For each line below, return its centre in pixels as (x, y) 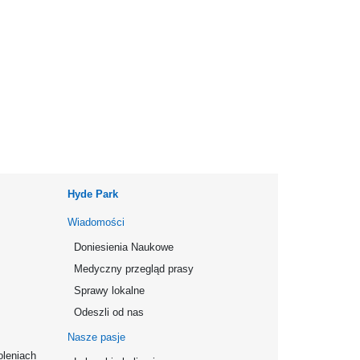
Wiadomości (96, 222)
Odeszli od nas (109, 312)
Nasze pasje (96, 337)
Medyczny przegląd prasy (134, 269)
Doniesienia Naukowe (124, 247)
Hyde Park (93, 194)
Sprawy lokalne (109, 290)
